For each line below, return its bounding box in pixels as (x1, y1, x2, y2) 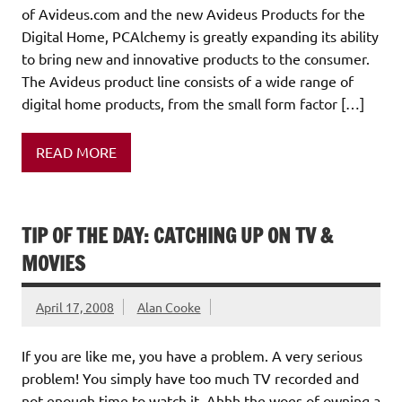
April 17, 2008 (36, 298, 114, 315)
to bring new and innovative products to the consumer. (22, 48, 370, 67)
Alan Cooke (136, 298, 201, 315)
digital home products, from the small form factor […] (22, 93, 364, 112)
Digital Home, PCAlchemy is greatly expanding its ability (22, 26, 379, 45)
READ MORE (36, 143, 117, 162)
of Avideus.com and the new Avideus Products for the (22, 4, 365, 22)
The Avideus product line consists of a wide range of (22, 71, 354, 90)
